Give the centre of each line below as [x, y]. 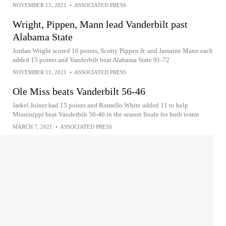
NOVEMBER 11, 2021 [40, 72]
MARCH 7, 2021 [33, 127]
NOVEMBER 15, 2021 [40, 5]
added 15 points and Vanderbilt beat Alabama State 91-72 [91, 60]
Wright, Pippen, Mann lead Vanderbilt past [100, 24]
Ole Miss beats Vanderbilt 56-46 [79, 91]
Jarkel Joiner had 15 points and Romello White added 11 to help [100, 105]
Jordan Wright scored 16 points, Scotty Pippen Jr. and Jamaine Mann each [113, 51]
